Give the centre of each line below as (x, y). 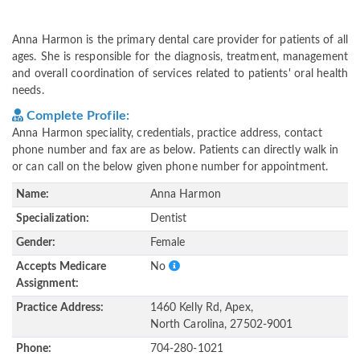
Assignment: (47, 284)
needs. (28, 91)
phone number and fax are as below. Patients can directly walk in (176, 151)
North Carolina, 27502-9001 (221, 325)
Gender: (36, 243)
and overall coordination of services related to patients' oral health (180, 74)
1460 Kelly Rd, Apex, (201, 308)
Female (168, 243)
